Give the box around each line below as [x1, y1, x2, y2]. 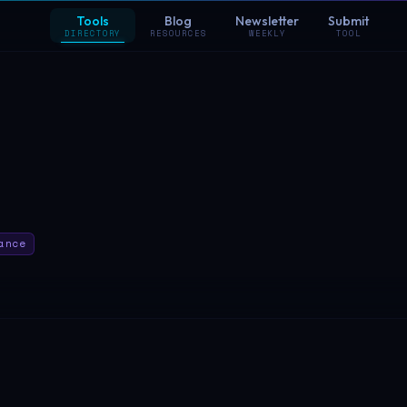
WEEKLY [248, 27, 287, 39]
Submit [328, 13, 370, 29]
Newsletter [235, 13, 300, 29]
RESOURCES [150, 27, 207, 39]
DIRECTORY [65, 27, 122, 39]
